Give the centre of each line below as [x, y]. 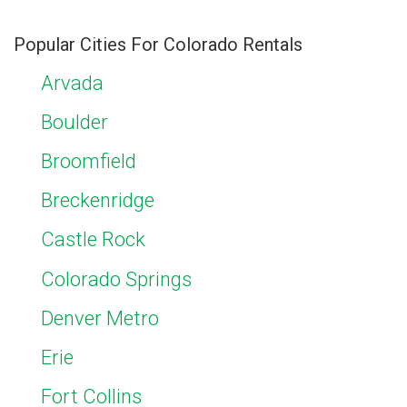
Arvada [72, 83]
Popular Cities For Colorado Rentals [158, 45]
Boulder [74, 122]
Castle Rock [93, 240]
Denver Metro [100, 318]
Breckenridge [98, 201]
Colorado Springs [116, 279]
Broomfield [89, 161]
